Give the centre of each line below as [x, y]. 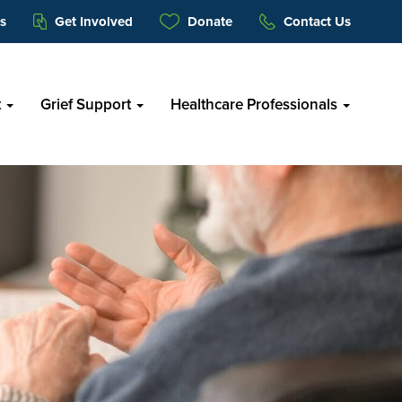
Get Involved [92, 22]
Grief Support [87, 104]
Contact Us [315, 22]
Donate [208, 22]
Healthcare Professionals [256, 104]
